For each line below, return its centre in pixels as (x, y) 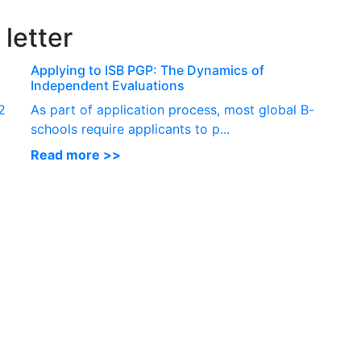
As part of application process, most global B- (172, 110)
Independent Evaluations (108, 85)
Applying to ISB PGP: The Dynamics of (147, 70)
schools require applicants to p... (130, 129)
